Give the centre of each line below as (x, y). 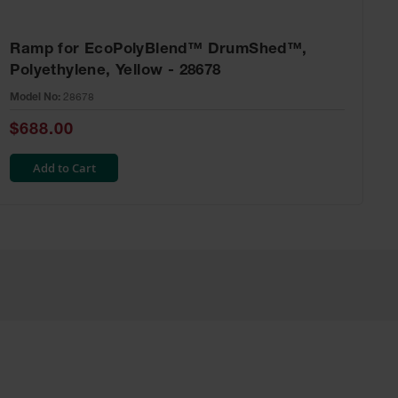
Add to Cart (64, 168)
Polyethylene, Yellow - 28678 (115, 72)
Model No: (36, 98)
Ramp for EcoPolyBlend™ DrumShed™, (159, 50)
